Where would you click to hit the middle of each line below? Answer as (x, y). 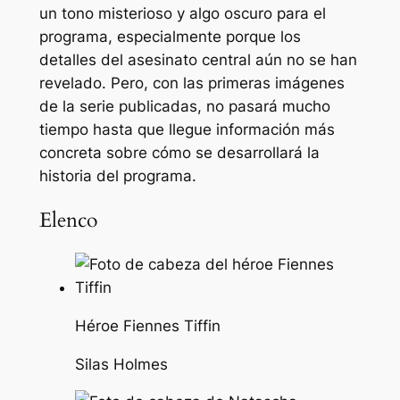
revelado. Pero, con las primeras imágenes (192, 83)
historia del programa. (117, 175)
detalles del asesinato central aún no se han (198, 59)
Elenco (68, 220)
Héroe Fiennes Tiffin (147, 325)
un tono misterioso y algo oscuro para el (182, 13)
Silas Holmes (121, 364)
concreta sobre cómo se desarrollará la (179, 152)
